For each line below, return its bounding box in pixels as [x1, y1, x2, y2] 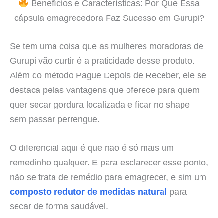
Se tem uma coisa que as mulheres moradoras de [10, 40, 203, 51]
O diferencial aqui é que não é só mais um [10, 142, 174, 153]
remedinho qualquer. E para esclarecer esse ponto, [10, 157, 208, 167]
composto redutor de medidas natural [10, 186, 167, 197]
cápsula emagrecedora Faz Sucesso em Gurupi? [14, 13, 204, 23]
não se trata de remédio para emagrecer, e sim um [10, 171, 206, 182]
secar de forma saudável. [10, 200, 108, 211]
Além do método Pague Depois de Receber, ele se [10, 70, 206, 80]
